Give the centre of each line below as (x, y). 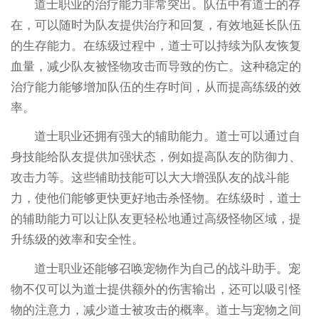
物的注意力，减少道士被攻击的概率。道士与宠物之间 (156, 310)
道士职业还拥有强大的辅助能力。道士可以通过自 (168, 137)
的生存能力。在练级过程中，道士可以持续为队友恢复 (156, 46)
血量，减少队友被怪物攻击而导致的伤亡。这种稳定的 (156, 66)
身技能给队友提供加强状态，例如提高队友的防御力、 (156, 157)
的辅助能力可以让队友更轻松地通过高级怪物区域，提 (156, 219)
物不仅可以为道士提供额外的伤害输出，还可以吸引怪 (156, 290)
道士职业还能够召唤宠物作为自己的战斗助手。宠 (168, 269)
